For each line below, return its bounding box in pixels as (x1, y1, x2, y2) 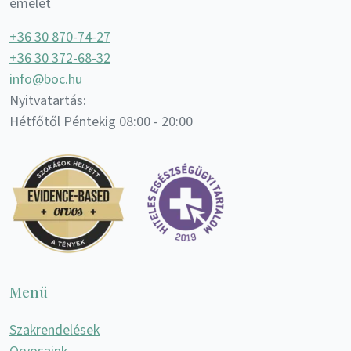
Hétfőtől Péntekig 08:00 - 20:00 (9, 112, 193, 132)
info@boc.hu (9, 70, 82, 90)
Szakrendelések (9, 320, 100, 341)
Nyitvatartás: (9, 91, 86, 111)
